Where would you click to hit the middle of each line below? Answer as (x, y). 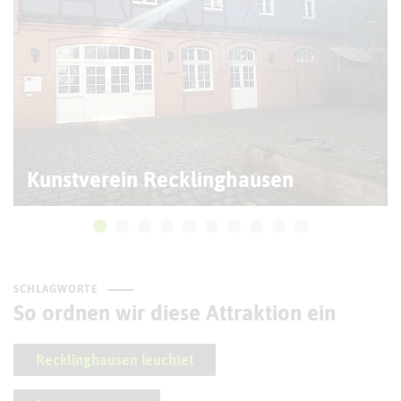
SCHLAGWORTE (56, 289)
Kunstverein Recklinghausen (160, 179)
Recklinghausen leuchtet (115, 359)
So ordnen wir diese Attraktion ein (175, 312)
